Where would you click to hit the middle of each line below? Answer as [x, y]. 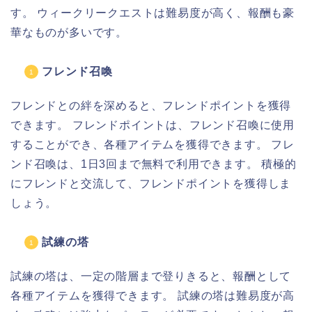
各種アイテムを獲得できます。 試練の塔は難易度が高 [153, 296]
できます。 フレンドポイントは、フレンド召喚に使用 [153, 125]
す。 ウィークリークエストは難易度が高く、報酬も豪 [153, 13]
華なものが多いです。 [69, 33]
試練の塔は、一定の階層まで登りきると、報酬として [151, 276]
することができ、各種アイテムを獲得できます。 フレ [153, 145]
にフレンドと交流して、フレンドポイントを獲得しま [151, 184]
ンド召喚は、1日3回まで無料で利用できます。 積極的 [154, 164]
